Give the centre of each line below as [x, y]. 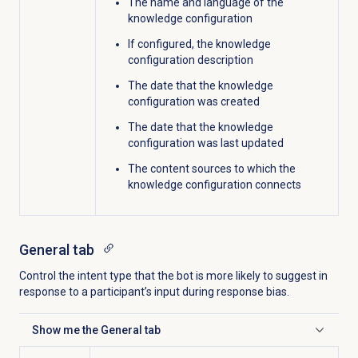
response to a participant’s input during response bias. [154, 292]
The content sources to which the [211, 168]
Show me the [66, 330]
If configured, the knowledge [199, 44]
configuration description [190, 60]
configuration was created [193, 101]
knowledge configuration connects [214, 184]
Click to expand [70, 337]
